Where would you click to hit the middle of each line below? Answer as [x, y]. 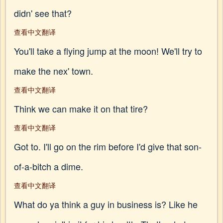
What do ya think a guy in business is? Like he [106, 204]
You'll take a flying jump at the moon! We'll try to [108, 51]
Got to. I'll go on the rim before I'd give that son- [108, 146]
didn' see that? [43, 13]
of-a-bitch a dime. [49, 166]
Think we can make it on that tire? [81, 109]
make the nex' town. [54, 71]
